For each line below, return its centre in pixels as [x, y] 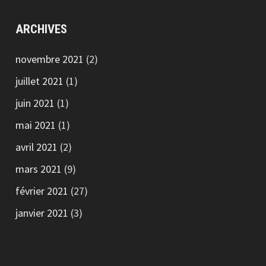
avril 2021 [37, 147]
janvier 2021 [42, 213]
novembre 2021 [50, 59]
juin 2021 [35, 103]
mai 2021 [36, 125]
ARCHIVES [42, 29]
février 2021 [42, 191]
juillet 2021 [40, 81]
